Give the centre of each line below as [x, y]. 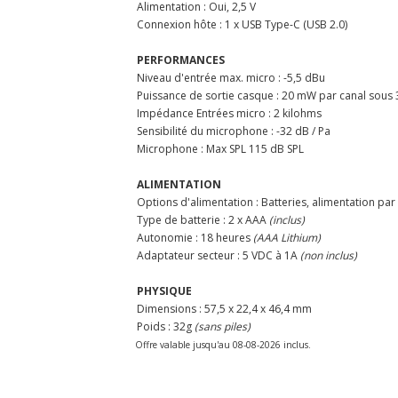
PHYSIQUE [164, 291]
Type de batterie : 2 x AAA [203, 219]
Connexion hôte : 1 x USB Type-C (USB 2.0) [242, 24]
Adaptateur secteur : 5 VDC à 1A [219, 255]
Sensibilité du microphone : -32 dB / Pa [234, 131]
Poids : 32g [166, 326]
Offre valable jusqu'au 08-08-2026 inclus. [223, 344]
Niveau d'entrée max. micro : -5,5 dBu [231, 77]
